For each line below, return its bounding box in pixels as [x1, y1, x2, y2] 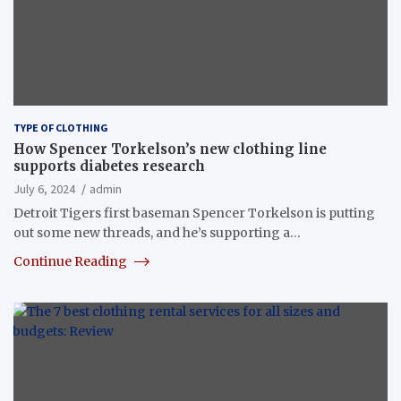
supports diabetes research [13, 157, 205, 175]
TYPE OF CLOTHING [13, 120, 108, 134]
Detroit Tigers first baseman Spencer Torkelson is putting [13, 204, 375, 221]
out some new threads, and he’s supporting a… [13, 224, 301, 241]
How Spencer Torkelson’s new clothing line [13, 140, 327, 158]
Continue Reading [13, 252, 130, 269]
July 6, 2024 [13, 180, 75, 197]
